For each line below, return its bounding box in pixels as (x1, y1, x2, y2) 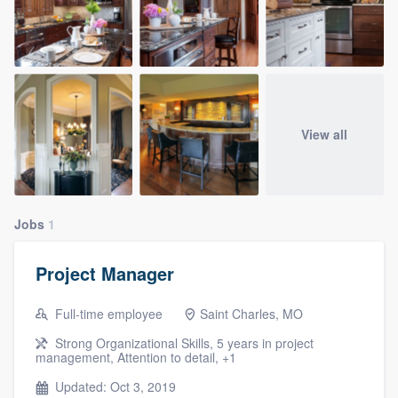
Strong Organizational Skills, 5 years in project (52, 334, 314, 353)
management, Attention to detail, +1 (36, 348, 236, 367)
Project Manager (36, 260, 174, 287)
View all (301, 125, 348, 144)
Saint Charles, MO (200, 305, 303, 323)
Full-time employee (52, 305, 163, 323)
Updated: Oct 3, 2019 (52, 378, 176, 396)
